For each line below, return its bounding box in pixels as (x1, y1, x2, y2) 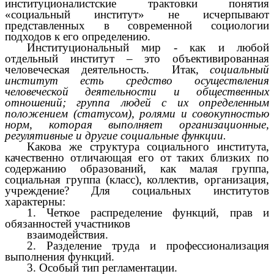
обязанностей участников (5, 217, 130, 230)
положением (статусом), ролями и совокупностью (5, 106, 269, 120)
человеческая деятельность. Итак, (5, 62, 210, 76)
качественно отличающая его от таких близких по (5, 150, 269, 164)
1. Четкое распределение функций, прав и (27, 206, 269, 219)
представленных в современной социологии (5, 18, 269, 32)
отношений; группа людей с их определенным (5, 95, 269, 109)
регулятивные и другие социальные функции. (5, 128, 226, 142)
